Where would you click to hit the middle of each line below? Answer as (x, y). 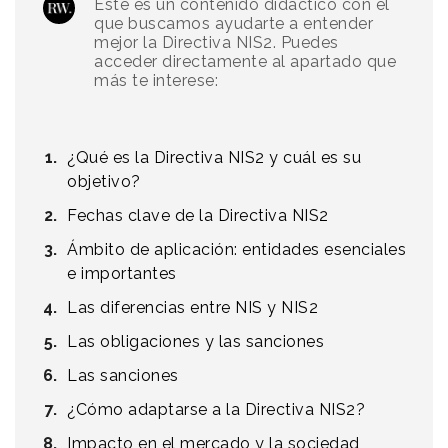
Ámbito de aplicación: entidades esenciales (236, 250)
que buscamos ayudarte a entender (233, 24)
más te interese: (156, 81)
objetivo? (104, 182)
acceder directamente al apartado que (245, 62)
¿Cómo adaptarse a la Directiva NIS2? (216, 410)
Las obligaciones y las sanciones (195, 342)
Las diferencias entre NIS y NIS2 (192, 308)
